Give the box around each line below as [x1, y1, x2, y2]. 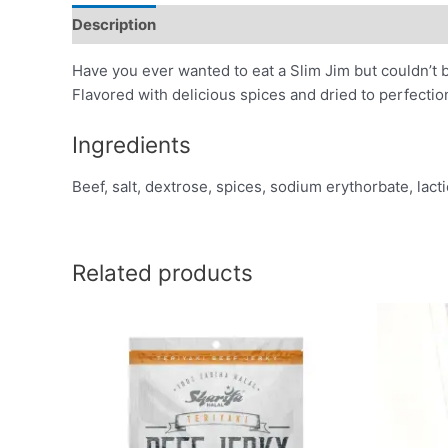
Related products [72, 258, 253, 286]
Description [72, 14, 156, 34]
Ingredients [72, 131, 191, 158]
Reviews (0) [358, 14, 445, 34]
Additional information [175, 14, 339, 34]
